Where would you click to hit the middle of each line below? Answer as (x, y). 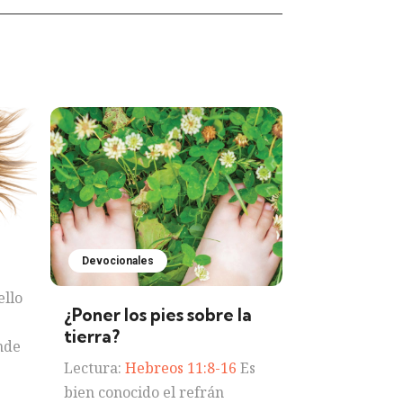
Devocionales (118, 260)
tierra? (92, 336)
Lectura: (95, 367)
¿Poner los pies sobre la (158, 314)
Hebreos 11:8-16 (181, 367)
